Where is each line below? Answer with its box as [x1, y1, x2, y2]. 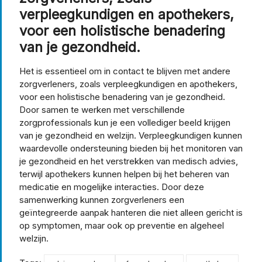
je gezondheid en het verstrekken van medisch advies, [19, 155, 238, 167]
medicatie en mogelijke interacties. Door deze [19, 181, 204, 192]
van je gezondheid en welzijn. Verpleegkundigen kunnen [19, 129, 242, 141]
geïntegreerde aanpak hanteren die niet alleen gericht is [19, 206, 243, 218]
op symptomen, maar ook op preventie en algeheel [19, 219, 224, 231]
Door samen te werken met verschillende [19, 104, 185, 115]
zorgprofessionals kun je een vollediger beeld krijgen [19, 116, 230, 128]
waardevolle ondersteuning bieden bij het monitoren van [19, 142, 243, 154]
